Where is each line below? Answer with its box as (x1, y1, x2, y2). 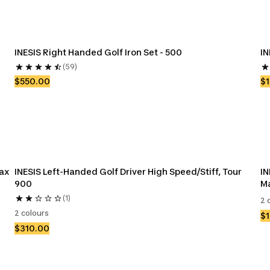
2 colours (14, 209, 49, 218)
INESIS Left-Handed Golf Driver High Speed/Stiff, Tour (14, 166, 242, 177)
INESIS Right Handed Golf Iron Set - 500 (14, 47, 182, 57)
